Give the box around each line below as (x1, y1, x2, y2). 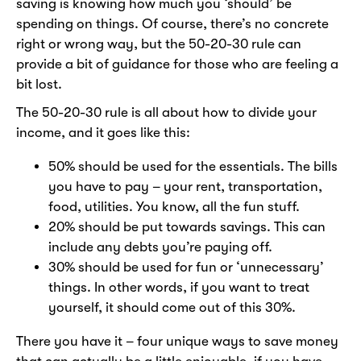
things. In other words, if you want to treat (48, 280, 309, 296)
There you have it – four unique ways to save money (16, 334, 338, 350)
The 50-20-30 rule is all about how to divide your (16, 105, 317, 121)
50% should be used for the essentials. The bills (48, 159, 338, 175)
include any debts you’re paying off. (48, 239, 272, 255)
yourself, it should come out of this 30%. (48, 300, 296, 316)
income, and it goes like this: (16, 125, 190, 141)
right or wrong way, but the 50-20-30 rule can (16, 36, 301, 52)
